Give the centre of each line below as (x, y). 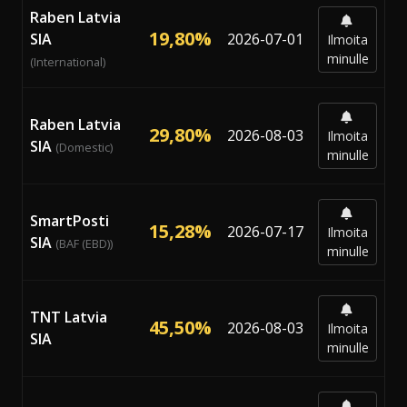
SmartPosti (69, 220)
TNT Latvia (69, 317)
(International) (68, 61)
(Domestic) (84, 147)
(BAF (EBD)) (84, 243)
